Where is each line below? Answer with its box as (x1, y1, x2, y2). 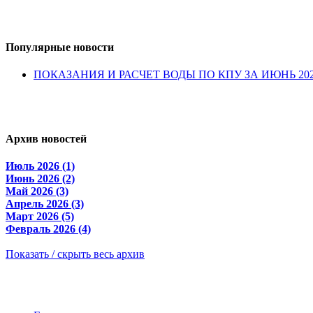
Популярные (6, 41, 71, 54)
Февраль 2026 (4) (6, 222, 91, 235)
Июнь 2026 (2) (6, 172, 75, 184)
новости (71, 41, 114, 54)
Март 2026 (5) (6, 210, 74, 222)
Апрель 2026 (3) (6, 197, 84, 210)
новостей (38, 132, 87, 145)
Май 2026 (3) (6, 184, 68, 197)
